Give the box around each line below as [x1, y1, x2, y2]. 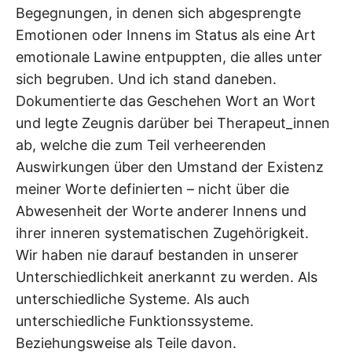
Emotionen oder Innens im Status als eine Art [16, 27, 316, 44]
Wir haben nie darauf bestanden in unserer [16, 247, 299, 264]
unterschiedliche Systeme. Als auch [16, 291, 250, 308]
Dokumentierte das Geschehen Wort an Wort [16, 93, 316, 110]
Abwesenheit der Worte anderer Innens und [16, 203, 306, 220]
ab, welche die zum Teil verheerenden [16, 137, 266, 154]
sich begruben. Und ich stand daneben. [16, 71, 277, 88]
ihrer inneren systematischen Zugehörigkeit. [16, 225, 309, 242]
